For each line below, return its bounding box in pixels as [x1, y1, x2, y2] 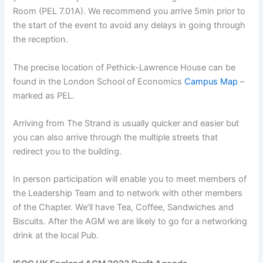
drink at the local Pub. [13, 230, 99, 241]
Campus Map [184, 76, 238, 87]
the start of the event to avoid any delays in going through [13, 20, 246, 31]
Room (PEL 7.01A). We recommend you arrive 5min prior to [13, 6, 246, 17]
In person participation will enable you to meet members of [13, 174, 247, 185]
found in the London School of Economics [13, 76, 185, 87]
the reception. [13, 34, 71, 45]
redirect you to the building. [13, 146, 122, 157]
